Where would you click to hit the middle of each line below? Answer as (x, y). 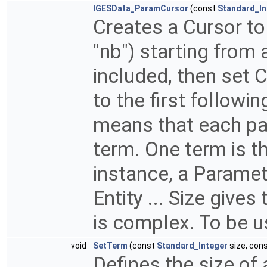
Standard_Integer (192, 246)
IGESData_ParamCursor (141, 9)
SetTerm (110, 246)
